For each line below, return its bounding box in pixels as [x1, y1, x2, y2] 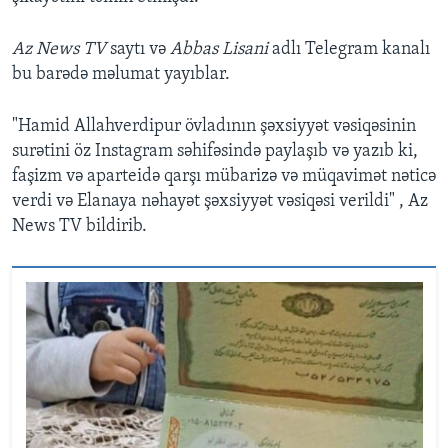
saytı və [106, 40, 170, 60]
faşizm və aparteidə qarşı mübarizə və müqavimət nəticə [12, 167, 436, 187]
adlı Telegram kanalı [268, 40, 430, 60]
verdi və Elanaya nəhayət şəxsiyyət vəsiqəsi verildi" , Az [12, 192, 428, 212]
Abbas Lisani [170, 40, 268, 60]
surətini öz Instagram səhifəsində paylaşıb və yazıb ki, [12, 142, 418, 162]
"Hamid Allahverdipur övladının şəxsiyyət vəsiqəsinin [12, 117, 416, 137]
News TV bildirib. [12, 217, 147, 237]
